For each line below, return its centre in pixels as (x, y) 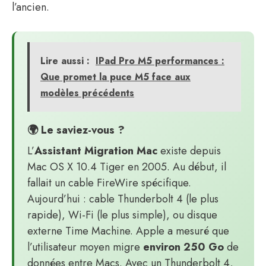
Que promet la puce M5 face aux (115, 77)
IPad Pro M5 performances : (160, 61)
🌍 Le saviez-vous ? (76, 130)
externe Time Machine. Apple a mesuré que (128, 231)
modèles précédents (87, 93)
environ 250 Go (183, 247)
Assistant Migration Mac (96, 151)
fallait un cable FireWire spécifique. (109, 183)
